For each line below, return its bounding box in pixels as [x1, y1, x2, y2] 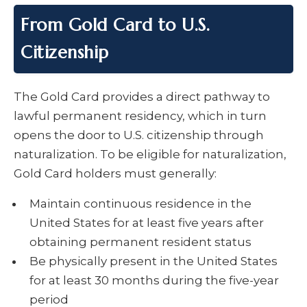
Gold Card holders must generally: [14, 167, 217, 181]
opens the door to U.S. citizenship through [14, 128, 264, 143]
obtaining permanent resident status [29, 235, 251, 249]
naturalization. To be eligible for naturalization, [14, 147, 286, 162]
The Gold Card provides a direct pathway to [14, 90, 270, 104]
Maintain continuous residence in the [29, 197, 251, 211]
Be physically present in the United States [29, 254, 278, 269]
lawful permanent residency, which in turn [14, 109, 267, 123]
